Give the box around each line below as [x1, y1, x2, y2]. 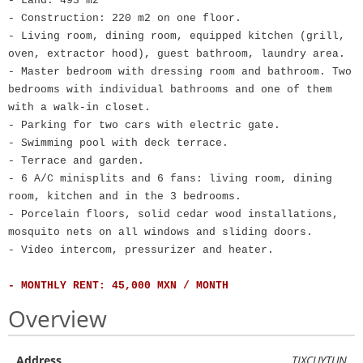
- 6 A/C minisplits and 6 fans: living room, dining [8, 173, 332, 185]
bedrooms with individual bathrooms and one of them [8, 83, 332, 96]
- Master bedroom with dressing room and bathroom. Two [8, 66, 352, 78]
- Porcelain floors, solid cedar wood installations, [8, 208, 339, 220]
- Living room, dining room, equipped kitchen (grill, [8, 30, 345, 42]
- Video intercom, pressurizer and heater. [8, 244, 274, 256]
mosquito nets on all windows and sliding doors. [8, 226, 313, 238]
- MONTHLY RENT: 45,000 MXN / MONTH [8, 280, 235, 292]
